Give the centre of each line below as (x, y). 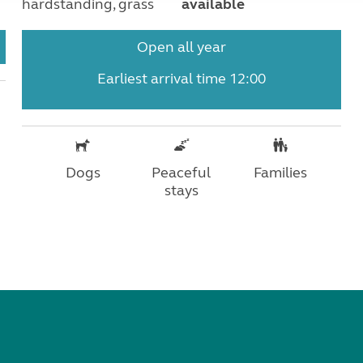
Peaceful (181, 173)
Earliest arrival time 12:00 (181, 79)
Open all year (181, 47)
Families (280, 173)
